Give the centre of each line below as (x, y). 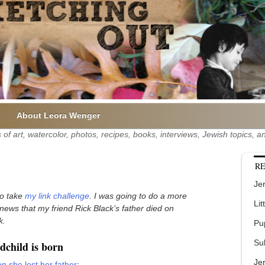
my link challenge (57, 195)
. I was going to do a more (138, 195)
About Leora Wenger (58, 115)
